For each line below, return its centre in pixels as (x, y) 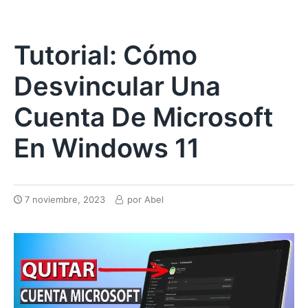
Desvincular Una (117, 86)
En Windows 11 (107, 148)
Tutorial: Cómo (106, 55)
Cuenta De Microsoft (143, 117)
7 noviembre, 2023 (65, 199)
